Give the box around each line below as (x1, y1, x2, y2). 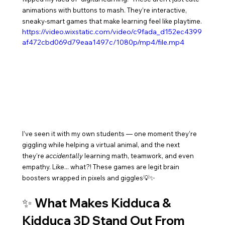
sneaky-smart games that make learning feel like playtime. (22, 17, 202, 25)
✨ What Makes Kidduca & (22, 195, 174, 211)
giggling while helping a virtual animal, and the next (22, 141, 181, 149)
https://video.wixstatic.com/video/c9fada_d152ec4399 (22, 27, 202, 36)
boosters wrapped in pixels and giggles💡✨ (22, 174, 155, 182)
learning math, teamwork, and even (82, 152, 195, 160)
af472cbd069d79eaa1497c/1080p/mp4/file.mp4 (22, 37, 184, 47)
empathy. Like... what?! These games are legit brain (22, 163, 181, 171)
